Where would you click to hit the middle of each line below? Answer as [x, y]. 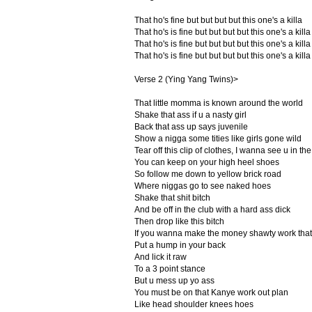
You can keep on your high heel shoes [206, 162]
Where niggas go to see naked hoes [202, 186]
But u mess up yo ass [174, 281]
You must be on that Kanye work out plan [211, 292]
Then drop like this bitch [179, 221]
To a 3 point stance [170, 269]
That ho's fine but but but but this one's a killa [218, 20]
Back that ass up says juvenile [191, 127]
